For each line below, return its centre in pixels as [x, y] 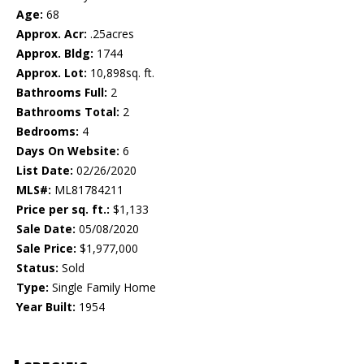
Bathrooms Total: [68, 112]
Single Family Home [102, 288]
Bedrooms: [48, 132]
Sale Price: [46, 249]
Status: [37, 268]
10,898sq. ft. [121, 73]
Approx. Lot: [52, 73]
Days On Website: [68, 151]
